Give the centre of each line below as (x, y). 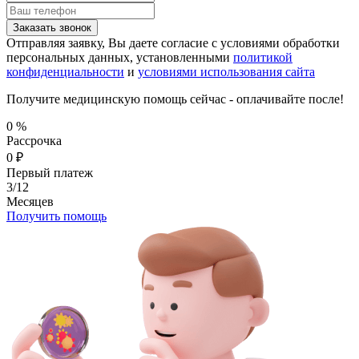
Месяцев (30, 201)
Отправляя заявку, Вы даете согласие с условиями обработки (173, 42)
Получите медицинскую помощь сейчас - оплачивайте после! (175, 99)
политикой (263, 57)
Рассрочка (34, 140)
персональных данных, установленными (120, 57)
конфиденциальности (65, 71)
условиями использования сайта (226, 71)
